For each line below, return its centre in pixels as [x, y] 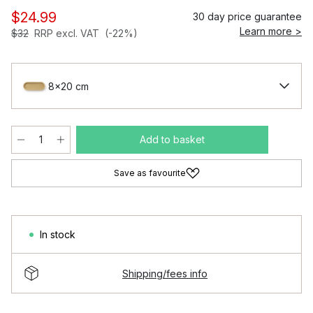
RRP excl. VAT [67, 33]
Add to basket [172, 139]
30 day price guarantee [247, 16]
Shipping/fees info [165, 273]
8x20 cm [68, 86]
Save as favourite [150, 173]
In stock [58, 234]
